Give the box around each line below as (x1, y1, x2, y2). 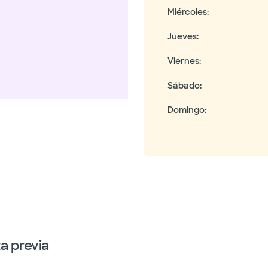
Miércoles (167, 7, 207, 17)
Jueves (167, 31, 197, 42)
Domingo (167, 105, 205, 115)
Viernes (167, 56, 199, 66)
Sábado (167, 80, 200, 91)
